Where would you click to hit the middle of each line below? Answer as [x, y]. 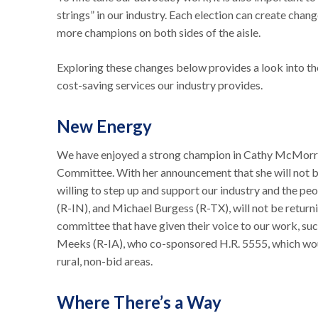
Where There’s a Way [141, 302]
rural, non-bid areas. [107, 261]
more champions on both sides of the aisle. [160, 32]
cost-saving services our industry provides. [161, 85]
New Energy [106, 126]
